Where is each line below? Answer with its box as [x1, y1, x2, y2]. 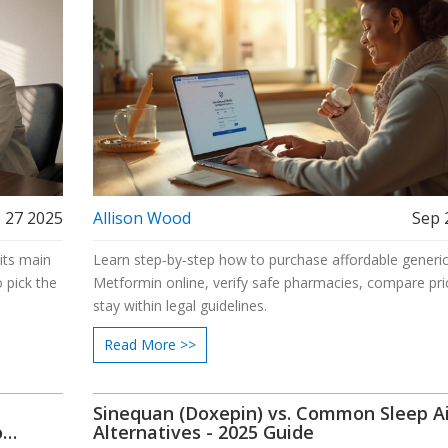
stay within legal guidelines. [92, 295, 267, 315]
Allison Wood [92, 206, 191, 229]
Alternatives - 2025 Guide [92, 419, 314, 444]
